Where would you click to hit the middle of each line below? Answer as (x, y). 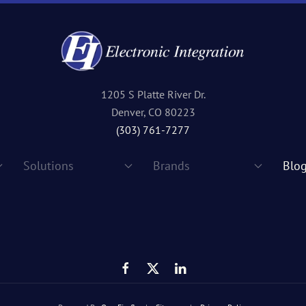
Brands (171, 166)
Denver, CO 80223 (153, 112)
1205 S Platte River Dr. (153, 95)
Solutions (49, 166)
